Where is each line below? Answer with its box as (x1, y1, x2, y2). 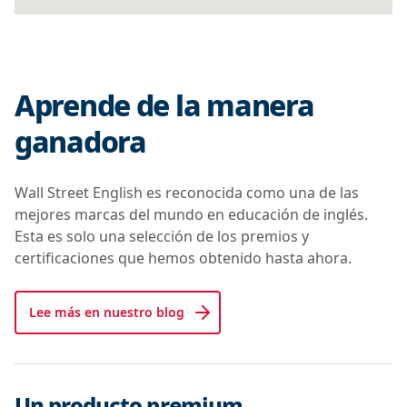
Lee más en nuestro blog (29, 303, 184, 321)
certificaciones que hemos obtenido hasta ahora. (15, 247, 352, 268)
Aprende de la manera (15, 84, 314, 124)
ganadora (15, 121, 146, 161)
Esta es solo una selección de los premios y (15, 225, 309, 246)
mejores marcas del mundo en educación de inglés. (15, 203, 368, 224)
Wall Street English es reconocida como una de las (15, 182, 359, 203)
